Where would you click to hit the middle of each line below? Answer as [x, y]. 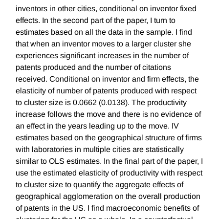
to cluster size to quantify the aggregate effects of [99, 185]
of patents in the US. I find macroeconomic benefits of [107, 208]
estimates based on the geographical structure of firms [109, 138]
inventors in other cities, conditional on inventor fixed [106, 9]
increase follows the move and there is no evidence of [108, 114]
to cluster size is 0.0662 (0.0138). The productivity [101, 103]
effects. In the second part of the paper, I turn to [96, 21]
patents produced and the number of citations [93, 67]
